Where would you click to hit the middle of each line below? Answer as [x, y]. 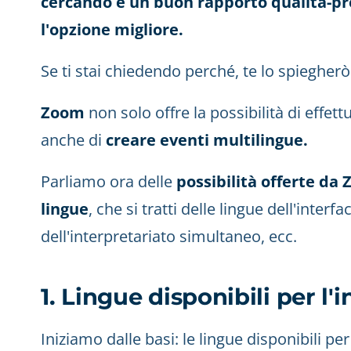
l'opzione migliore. [112, 29]
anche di [73, 140]
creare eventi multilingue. [207, 140]
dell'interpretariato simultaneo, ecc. [169, 236]
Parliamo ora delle [109, 181]
